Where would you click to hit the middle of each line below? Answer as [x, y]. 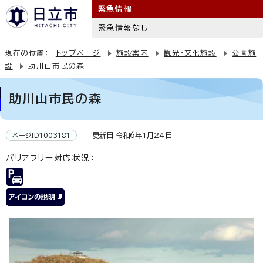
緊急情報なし [123, 28]
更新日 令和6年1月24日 [127, 135]
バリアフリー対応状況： [51, 158]
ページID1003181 [41, 135]
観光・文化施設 [190, 53]
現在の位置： [30, 53]
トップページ [78, 53]
